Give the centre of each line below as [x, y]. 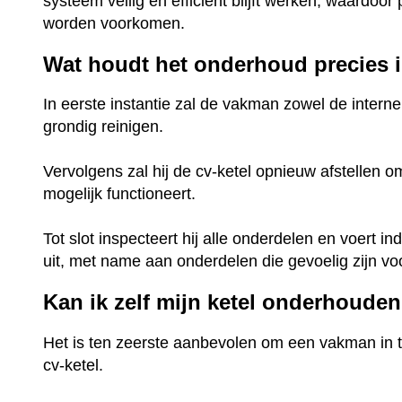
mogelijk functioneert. [122, 194]
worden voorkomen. [114, 23]
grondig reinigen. [106, 127]
